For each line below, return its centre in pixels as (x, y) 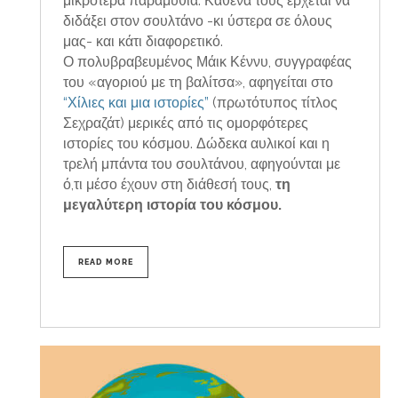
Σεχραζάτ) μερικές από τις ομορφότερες (186, 123)
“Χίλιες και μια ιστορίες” (136, 102)
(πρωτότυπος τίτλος (273, 102)
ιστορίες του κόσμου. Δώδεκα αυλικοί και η (196, 143)
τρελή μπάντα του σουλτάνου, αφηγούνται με (202, 163)
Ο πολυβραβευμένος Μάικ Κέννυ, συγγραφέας (207, 61)
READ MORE (106, 262)
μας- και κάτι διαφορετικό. (143, 41)
